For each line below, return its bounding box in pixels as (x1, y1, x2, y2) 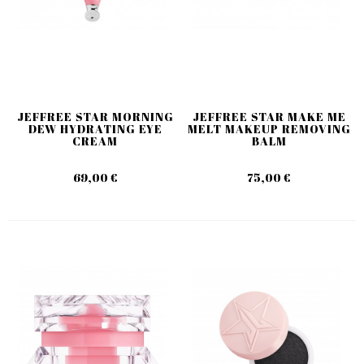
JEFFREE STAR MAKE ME (192, 108, 346, 124)
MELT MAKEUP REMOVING (187, 120, 351, 136)
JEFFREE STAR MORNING (16, 108, 174, 124)
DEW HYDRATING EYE (28, 120, 162, 136)
